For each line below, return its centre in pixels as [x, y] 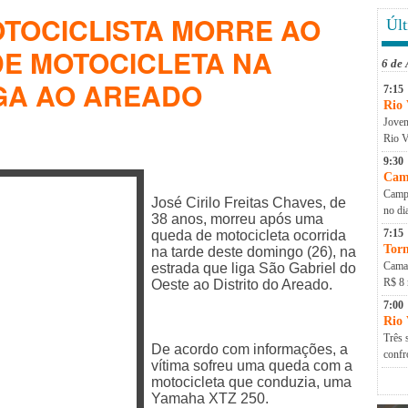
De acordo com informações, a [250, 349]
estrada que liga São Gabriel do [254, 268]
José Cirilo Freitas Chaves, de [249, 202]
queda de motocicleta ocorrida [249, 235]
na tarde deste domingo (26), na [254, 251]
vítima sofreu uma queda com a [252, 365]
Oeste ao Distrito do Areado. [242, 284]
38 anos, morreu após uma [237, 219]
